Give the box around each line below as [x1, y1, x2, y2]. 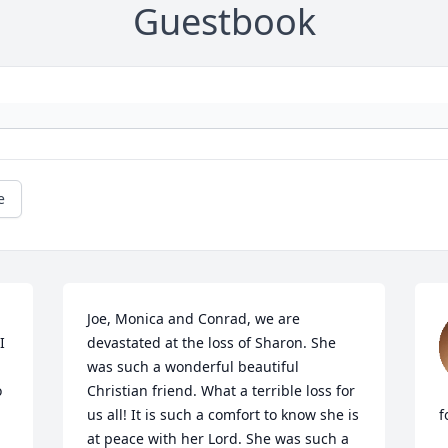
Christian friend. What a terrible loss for [87, 381, 356, 401]
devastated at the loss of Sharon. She [87, 333, 337, 353]
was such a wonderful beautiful [87, 357, 300, 377]
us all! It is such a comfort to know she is [87, 405, 360, 425]
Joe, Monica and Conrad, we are [87, 309, 301, 329]
